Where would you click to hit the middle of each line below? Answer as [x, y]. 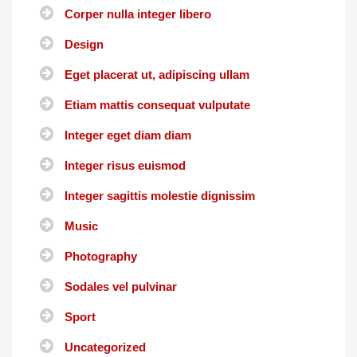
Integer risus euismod [125, 166]
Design [84, 45]
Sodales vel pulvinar [121, 287]
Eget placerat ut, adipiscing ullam [157, 75]
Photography [101, 257]
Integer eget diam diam [128, 135]
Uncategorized [105, 347]
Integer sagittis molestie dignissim [160, 196]
